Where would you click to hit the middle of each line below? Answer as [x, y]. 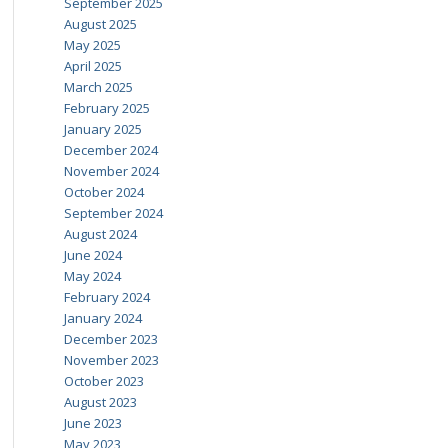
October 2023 [103, 381]
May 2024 [92, 276]
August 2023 [100, 402]
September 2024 [113, 213]
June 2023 [92, 423]
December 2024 [110, 150]
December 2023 [110, 339]
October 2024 [103, 192]
